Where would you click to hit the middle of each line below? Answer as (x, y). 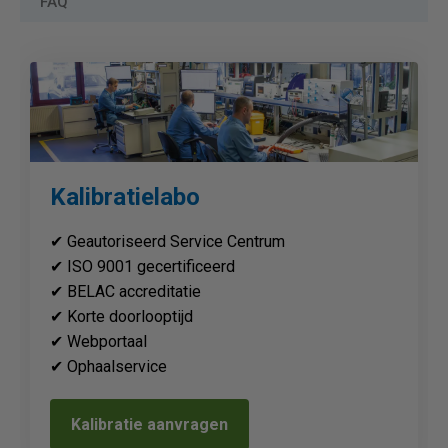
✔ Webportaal (98, 341)
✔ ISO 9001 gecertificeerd (142, 266)
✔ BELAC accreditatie (125, 291)
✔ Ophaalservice (108, 366)
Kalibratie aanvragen (149, 424)
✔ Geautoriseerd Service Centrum (167, 241)
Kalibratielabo (125, 197)
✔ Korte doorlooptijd (121, 316)
